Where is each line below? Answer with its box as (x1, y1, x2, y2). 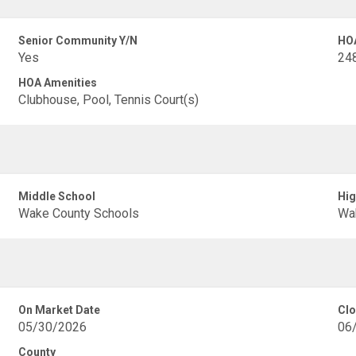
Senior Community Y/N (18, 34, 138, 47)
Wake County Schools (18, 206, 140, 221)
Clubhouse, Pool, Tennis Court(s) (18, 92, 199, 107)
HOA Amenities (18, 76, 98, 89)
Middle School (18, 190, 96, 203)
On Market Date (18, 304, 101, 316)
